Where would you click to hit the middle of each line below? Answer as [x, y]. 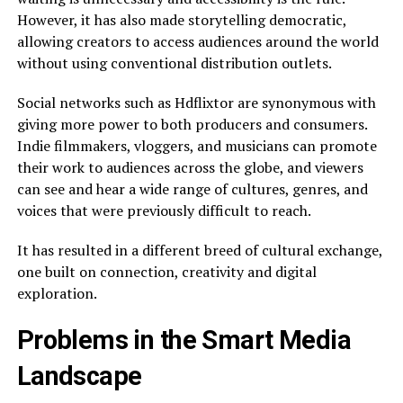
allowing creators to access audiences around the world [197, 41]
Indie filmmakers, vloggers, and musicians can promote [197, 146]
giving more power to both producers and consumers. [192, 124]
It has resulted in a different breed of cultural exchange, [199, 250]
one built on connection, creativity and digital [166, 272]
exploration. [57, 293]
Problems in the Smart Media [184, 340]
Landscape [79, 376]
